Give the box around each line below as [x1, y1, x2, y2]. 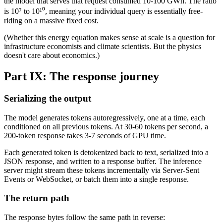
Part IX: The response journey [4, 70, 159, 83]
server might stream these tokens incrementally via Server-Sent [4, 166, 199, 174]
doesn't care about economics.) [4, 51, 100, 60]
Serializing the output [4, 93, 91, 104]
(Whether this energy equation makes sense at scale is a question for [4, 33, 215, 42]
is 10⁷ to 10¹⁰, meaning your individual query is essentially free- [4, 7, 203, 16]
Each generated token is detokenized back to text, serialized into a [4, 148, 209, 157]
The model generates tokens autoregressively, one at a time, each [4, 113, 205, 122]
